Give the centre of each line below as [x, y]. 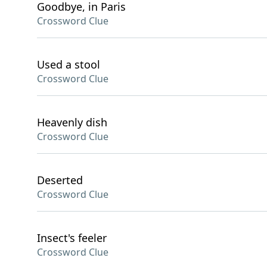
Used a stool [69, 64]
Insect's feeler [72, 238]
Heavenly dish [72, 122]
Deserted [60, 180]
